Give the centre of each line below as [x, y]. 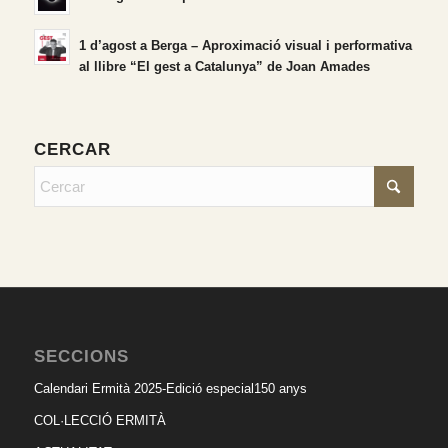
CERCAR [72, 149]
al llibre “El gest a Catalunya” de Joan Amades [224, 67]
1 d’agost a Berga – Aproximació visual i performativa [245, 46]
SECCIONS [81, 356]
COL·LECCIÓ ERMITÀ [99, 421]
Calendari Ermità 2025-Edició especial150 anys [170, 389]
